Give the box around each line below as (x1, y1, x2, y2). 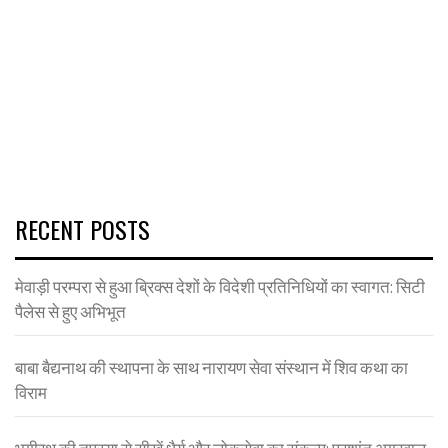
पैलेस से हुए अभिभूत (15, 300, 126, 323)
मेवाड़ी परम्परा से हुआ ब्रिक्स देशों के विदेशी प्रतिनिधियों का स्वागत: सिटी (15, 275, 425, 298)
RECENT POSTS (15, 210, 150, 247)
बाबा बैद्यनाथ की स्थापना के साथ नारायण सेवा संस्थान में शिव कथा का (15, 356, 408, 379)
